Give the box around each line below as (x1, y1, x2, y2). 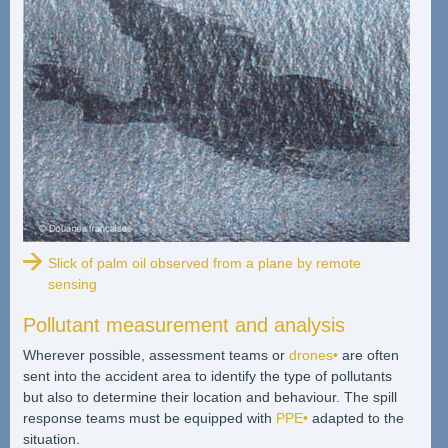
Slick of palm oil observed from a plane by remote (47, 254, 361, 271)
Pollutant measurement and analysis (22, 313, 345, 336)
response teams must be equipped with (22, 409, 276, 426)
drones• (288, 346, 338, 363)
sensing (47, 275, 97, 292)
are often (337, 346, 399, 363)
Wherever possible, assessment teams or (22, 346, 289, 363)
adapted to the (307, 409, 404, 426)
